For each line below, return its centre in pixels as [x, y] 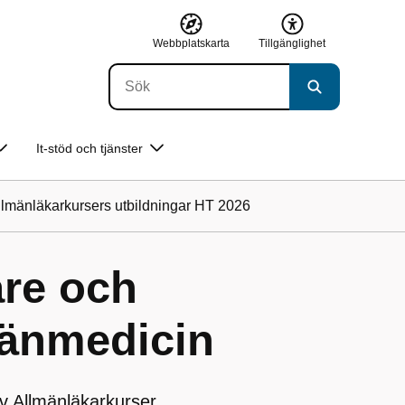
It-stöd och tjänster [89, 148]
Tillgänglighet [292, 43]
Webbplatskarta [191, 43]
